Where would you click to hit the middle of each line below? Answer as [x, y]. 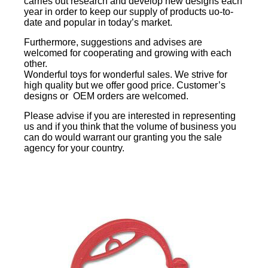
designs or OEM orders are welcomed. [106, 96]
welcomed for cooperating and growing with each [128, 53]
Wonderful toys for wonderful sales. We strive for [126, 74]
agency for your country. [75, 148]
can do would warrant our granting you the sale [123, 137]
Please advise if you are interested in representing [130, 115]
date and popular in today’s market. [98, 22]
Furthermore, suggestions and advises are [113, 42]
